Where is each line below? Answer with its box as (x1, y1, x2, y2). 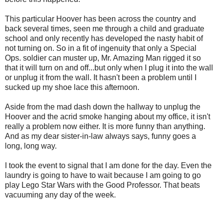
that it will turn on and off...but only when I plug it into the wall (5, 64, 213, 72)
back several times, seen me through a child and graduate (5, 24, 204, 33)
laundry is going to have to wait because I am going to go (5, 171, 201, 180)
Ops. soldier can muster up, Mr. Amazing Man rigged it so (5, 54, 201, 63)
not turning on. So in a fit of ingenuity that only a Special (5, 44, 197, 53)
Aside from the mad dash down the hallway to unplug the (5, 103, 200, 111)
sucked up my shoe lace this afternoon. (5, 83, 139, 92)
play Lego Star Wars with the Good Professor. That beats (5, 181, 200, 190)
